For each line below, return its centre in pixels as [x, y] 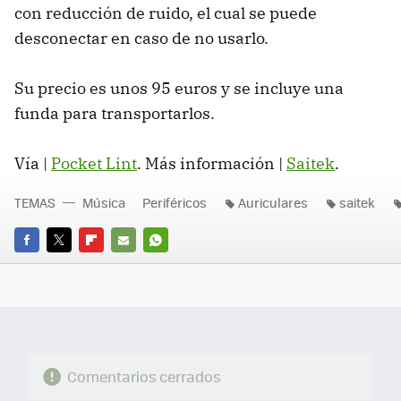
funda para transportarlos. [115, 114]
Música [104, 203]
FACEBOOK [44, 265]
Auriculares [273, 203]
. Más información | [212, 164]
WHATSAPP [175, 265]
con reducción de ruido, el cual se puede [166, 13]
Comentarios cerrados [144, 377]
